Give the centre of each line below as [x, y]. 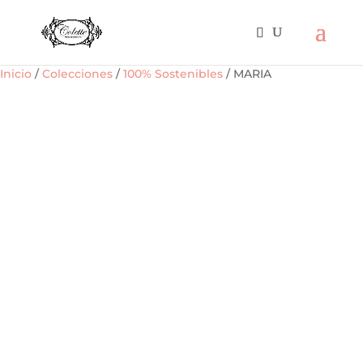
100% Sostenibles [173, 74]
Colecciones [77, 74]
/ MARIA [247, 74]
